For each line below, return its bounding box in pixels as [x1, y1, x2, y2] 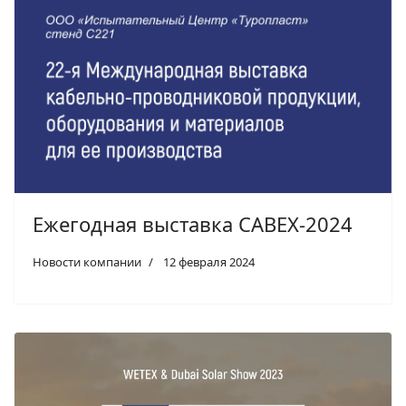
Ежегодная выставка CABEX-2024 [33, 209, 353, 237]
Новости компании [33, 253, 141, 270]
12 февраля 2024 [163, 253, 255, 270]
